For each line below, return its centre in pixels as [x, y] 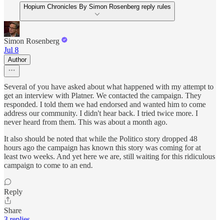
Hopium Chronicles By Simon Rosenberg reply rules [97, 6]
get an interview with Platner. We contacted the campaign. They [103, 95]
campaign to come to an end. [48, 165]
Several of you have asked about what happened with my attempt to [109, 86]
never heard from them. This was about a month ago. [86, 122]
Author [17, 59]
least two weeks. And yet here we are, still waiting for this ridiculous [110, 156]
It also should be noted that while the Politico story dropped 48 [101, 138]
